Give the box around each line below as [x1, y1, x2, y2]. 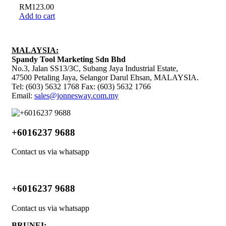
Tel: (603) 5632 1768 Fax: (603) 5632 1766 [12, 82, 151, 91]
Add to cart [19, 12, 55, 21]
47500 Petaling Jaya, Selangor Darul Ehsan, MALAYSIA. [12, 73, 199, 82]
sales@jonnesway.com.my [34, 91, 119, 100]
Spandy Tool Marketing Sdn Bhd [12, 55, 126, 64]
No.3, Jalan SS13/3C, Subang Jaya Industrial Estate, [12, 64, 178, 73]
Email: [12, 91, 34, 100]
